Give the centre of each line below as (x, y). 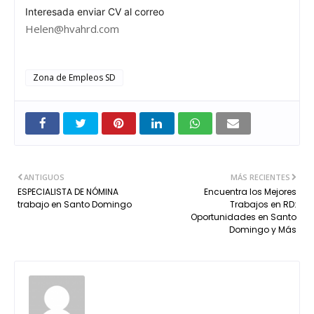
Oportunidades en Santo (244, 217)
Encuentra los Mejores (250, 191)
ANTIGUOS (44, 177)
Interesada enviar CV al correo (95, 11)
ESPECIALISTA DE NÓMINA (68, 191)
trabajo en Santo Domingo (75, 204)
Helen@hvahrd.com (72, 28)
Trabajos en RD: (263, 204)
